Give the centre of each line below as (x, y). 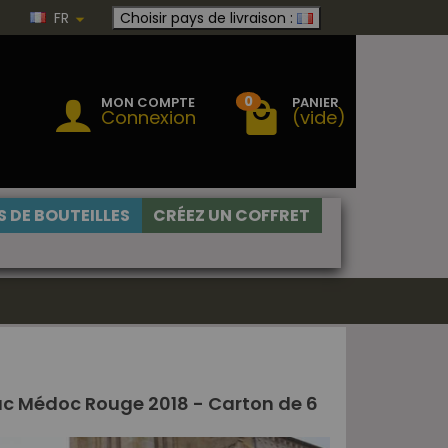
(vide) (319, 117)
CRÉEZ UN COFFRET (231, 215)
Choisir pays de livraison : (206, 17)
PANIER (315, 102)
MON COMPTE (148, 102)
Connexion (148, 117)
